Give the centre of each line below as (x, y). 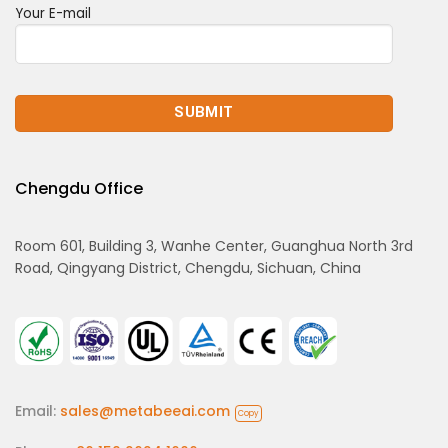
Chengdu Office (79, 189)
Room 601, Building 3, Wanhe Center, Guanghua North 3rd (214, 246)
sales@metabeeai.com (145, 411)
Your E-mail (53, 13)
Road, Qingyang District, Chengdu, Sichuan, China (188, 268)
